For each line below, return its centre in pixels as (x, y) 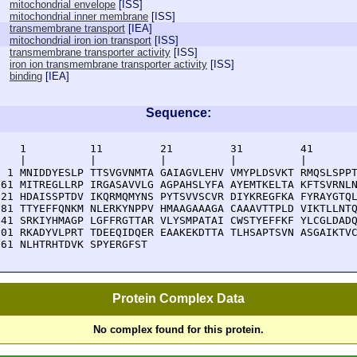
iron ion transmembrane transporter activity (108, 64)
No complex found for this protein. (178, 330)
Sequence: (178, 113)
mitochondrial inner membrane (79, 16)
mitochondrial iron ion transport (80, 40)
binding (26, 76)
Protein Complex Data (178, 299)
